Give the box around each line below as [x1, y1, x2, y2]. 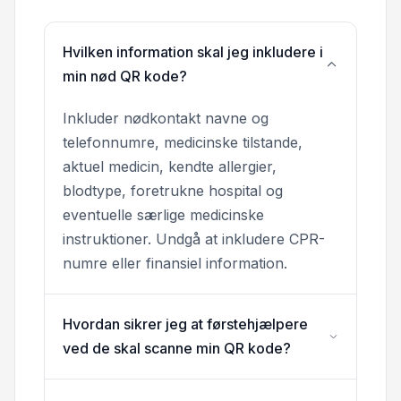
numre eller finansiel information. [63, 253, 287, 272]
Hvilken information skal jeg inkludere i [63, 42, 323, 61]
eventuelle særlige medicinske [63, 205, 264, 224]
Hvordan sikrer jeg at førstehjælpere [63, 314, 308, 333]
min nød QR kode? [63, 66, 187, 85]
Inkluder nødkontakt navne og [63, 108, 269, 127]
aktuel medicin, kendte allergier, [63, 157, 277, 175]
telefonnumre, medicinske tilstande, [63, 132, 303, 151]
